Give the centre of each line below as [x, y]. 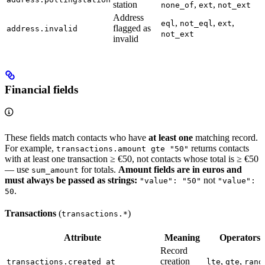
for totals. [98, 169]
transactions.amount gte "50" [122, 148]
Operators [240, 237]
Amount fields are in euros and [180, 169]
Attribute [82, 237]
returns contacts [219, 148]
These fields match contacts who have [77, 137]
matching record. [225, 137]
